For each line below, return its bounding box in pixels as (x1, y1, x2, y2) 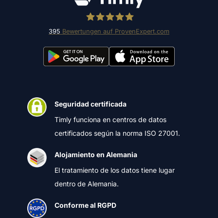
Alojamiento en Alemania (54, 150, 137, 159)
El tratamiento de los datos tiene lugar (54, 166, 175, 175)
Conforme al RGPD (54, 201, 116, 210)
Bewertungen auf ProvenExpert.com (60, 28, 169, 36)
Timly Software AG (85, 40, 153, 50)
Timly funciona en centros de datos (54, 115, 166, 124)
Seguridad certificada (54, 100, 127, 109)
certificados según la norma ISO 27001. (54, 129, 180, 138)
